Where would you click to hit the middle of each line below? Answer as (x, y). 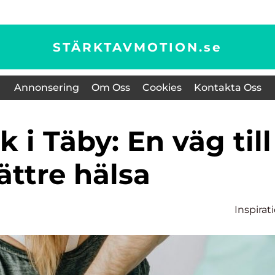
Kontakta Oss (227, 87)
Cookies (162, 87)
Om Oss (110, 87)
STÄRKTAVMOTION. (128, 47)
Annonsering (46, 87)
